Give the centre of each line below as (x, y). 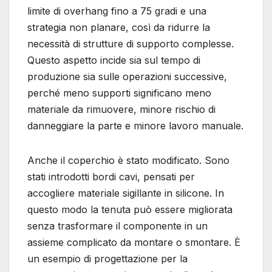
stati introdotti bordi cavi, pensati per (111, 176)
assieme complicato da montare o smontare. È (134, 242)
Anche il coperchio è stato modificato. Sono (128, 160)
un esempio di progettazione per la (107, 258)
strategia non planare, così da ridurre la (119, 27)
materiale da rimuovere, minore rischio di (121, 109)
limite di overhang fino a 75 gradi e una (117, 11)
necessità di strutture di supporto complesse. (131, 43)
